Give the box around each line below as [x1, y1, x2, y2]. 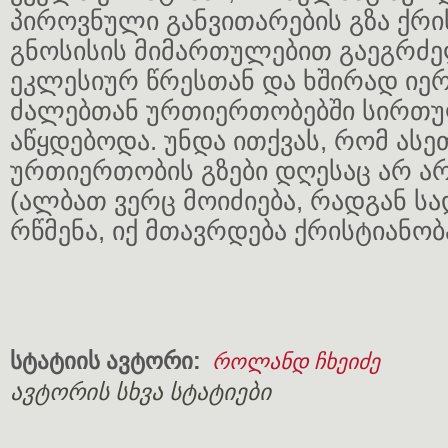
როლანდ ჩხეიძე [212, 350, 380, 374]
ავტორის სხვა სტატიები [10, 379, 271, 405]
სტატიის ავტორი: [10, 348, 207, 374]
